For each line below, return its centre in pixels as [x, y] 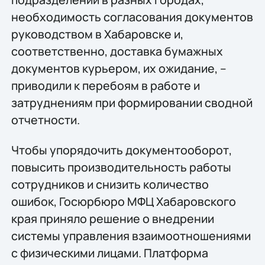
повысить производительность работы [121, 167]
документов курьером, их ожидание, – [119, 68]
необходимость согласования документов [132, 17]
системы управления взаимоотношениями [131, 236]
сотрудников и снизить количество [110, 185]
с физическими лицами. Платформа [109, 253]
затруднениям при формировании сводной [132, 102]
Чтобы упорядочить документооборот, [121, 150]
